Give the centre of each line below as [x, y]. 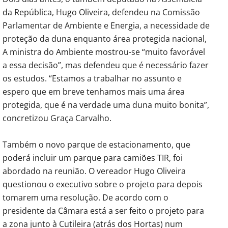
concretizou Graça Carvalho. [57, 118]
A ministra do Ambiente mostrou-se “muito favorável [104, 52]
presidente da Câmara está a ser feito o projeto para [103, 210]
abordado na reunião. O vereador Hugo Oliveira [94, 171]
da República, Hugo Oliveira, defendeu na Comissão [101, 12]
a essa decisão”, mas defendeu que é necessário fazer [106, 65]
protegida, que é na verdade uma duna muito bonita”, [106, 105]
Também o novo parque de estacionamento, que [96, 144]
